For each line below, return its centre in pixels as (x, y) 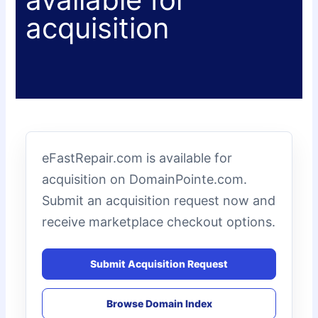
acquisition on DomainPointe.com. (145, 179)
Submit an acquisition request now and (159, 200)
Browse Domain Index (159, 304)
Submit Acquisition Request (159, 264)
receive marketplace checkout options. (159, 221)
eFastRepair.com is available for (137, 158)
